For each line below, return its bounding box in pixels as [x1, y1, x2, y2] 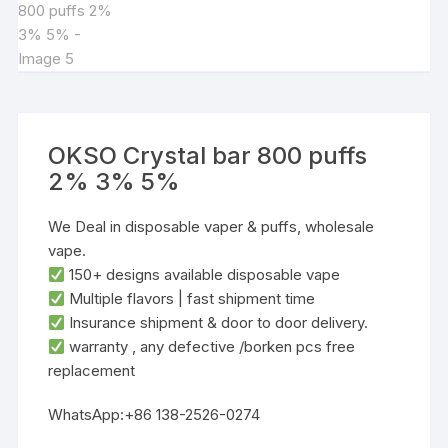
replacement [48, 361, 136, 380]
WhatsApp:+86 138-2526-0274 [48, 405, 261, 424]
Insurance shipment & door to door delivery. [65, 313, 369, 332]
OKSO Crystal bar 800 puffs [48, 141, 368, 170]
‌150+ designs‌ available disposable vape [65, 265, 341, 284]
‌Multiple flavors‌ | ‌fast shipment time [65, 289, 316, 308]
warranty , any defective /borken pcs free [65, 337, 356, 356]
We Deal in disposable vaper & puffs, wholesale [48, 217, 375, 236]
